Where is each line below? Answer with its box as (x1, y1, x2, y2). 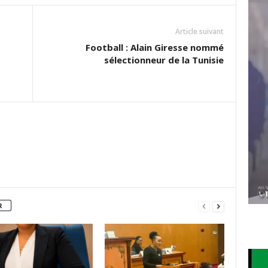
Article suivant (175, 26, 224, 36)
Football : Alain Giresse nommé (85, 41, 224, 53)
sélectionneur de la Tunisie (103, 54, 224, 66)
